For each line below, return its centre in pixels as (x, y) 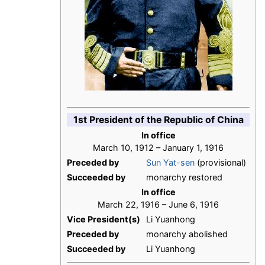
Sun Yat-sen (170, 163)
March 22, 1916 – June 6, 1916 (158, 205)
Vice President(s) (105, 219)
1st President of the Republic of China (158, 119)
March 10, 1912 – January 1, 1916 (158, 148)
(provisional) (220, 163)
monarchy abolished (187, 234)
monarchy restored (184, 177)
